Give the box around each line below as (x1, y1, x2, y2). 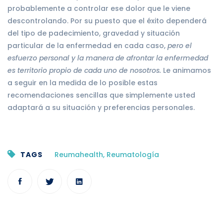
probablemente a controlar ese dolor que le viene (7, 3, 190, 13)
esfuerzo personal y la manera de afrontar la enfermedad (7, 53, 208, 63)
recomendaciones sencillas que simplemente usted (7, 90, 195, 100)
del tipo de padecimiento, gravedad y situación (7, 28, 180, 38)
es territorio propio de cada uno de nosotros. (7, 65, 161, 75)
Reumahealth (55, 149, 103, 160)
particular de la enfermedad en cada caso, (7, 40, 167, 51)
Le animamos (161, 65, 211, 75)
